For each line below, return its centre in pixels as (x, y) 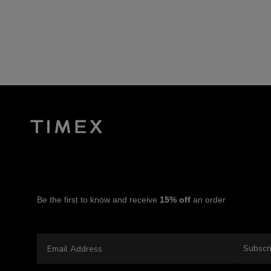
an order (208, 200)
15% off (175, 200)
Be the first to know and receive (98, 200)
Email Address (66, 224)
